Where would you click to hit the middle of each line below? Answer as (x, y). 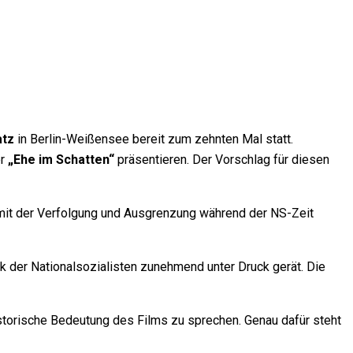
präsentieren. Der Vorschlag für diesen (222, 160)
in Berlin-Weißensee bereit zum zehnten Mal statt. (154, 139)
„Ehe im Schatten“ (61, 160)
